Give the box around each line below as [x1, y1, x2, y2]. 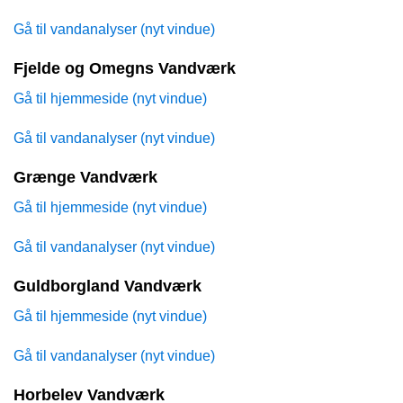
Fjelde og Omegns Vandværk [13, 59, 236, 78]
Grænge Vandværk [13, 168, 157, 187]
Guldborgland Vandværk [13, 277, 201, 296]
